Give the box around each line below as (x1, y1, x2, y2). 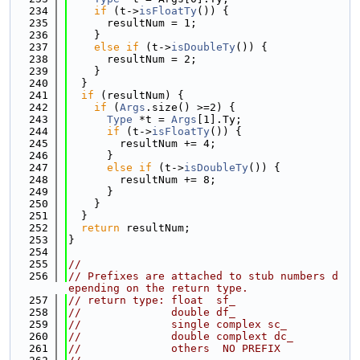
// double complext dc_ (68, 330, 293, 342)
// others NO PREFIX (68, 342, 280, 354)
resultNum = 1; (68, 17, 197, 29)
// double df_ (68, 306, 235, 318)
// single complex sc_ (68, 318, 287, 330)
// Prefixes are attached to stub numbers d (68, 270, 338, 282)
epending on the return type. (68, 282, 248, 294)
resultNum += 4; (68, 137, 216, 149)
